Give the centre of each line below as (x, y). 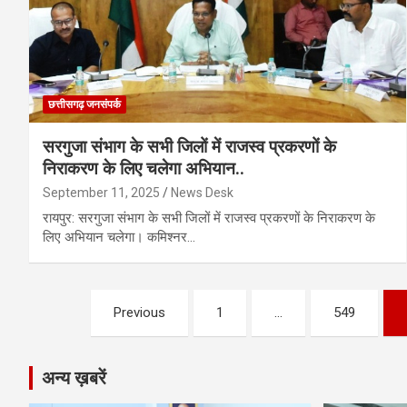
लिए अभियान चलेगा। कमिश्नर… (119, 237)
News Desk (202, 192)
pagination (97, 344)
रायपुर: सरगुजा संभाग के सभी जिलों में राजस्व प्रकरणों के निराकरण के (209, 218)
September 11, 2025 (101, 192)
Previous (140, 312)
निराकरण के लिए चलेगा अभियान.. (144, 168)
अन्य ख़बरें (74, 377)
